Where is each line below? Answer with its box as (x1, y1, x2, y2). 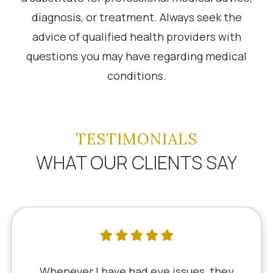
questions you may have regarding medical (26, 49, 247, 63)
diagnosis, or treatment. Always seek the (31, 10, 242, 24)
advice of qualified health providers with (32, 29, 241, 44)
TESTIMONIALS (76, 129, 197, 149)
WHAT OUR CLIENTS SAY (36, 150, 237, 175)
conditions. (107, 68, 166, 83)
